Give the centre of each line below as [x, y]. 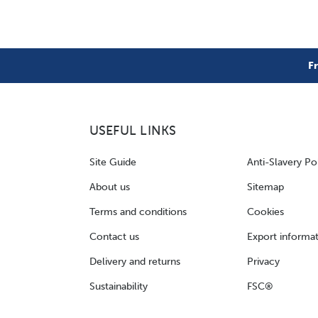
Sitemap [265, 187]
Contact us [114, 236]
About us [109, 187]
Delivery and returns [135, 261]
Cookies [265, 212]
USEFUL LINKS [133, 131]
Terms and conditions [138, 212]
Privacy [263, 261]
